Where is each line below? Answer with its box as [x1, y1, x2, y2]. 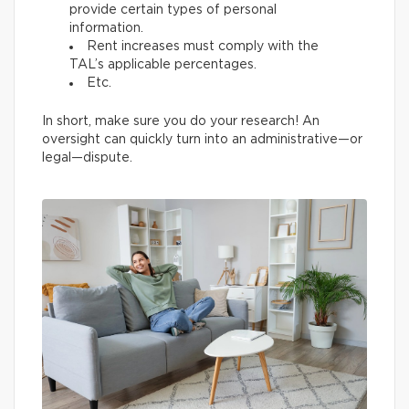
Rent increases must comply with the [87, 40, 319, 54]
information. [69, 22, 143, 36]
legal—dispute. [42, 152, 132, 165]
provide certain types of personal [69, 4, 277, 17]
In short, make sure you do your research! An [42, 115, 320, 129]
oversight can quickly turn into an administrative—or [42, 133, 362, 147]
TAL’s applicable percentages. [69, 58, 257, 72]
